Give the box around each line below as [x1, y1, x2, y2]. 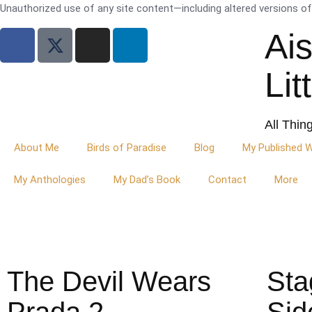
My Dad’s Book [114, 173, 180, 186]
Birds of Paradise [87, 141, 166, 154]
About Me [14, 141, 59, 154]
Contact [208, 173, 247, 186]
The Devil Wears [7, 266, 211, 297]
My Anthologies [14, 173, 86, 186]
